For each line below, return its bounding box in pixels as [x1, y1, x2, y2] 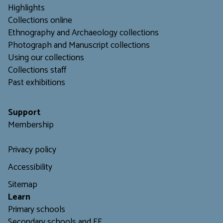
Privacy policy [8, 143, 56, 158]
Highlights [8, 1, 45, 16]
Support [8, 106, 40, 120]
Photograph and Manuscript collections [8, 38, 150, 53]
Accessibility [8, 160, 52, 175]
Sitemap [8, 178, 37, 193]
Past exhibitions [8, 76, 65, 91]
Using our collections [8, 51, 84, 66]
